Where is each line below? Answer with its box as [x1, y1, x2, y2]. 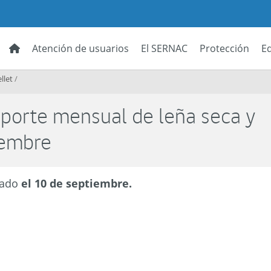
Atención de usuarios [32, 42, 129, 55]
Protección [200, 42, 249, 55]
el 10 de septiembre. [21, 176, 132, 191]
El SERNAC [141, 42, 188, 55]
